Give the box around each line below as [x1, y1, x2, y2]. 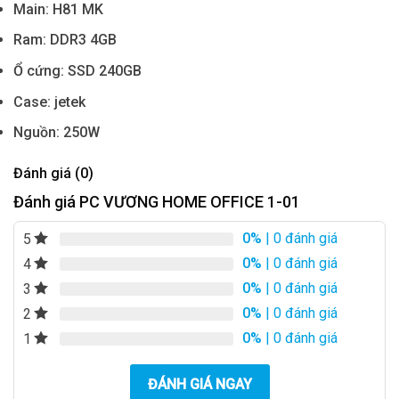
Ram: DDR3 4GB [13, 31, 117, 49]
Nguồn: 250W [13, 124, 100, 142]
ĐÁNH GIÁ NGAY [147, 376, 252, 394]
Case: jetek [13, 93, 85, 110]
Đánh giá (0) [13, 165, 94, 183]
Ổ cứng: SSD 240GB [13, 62, 142, 80]
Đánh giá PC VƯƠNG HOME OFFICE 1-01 [13, 192, 300, 212]
